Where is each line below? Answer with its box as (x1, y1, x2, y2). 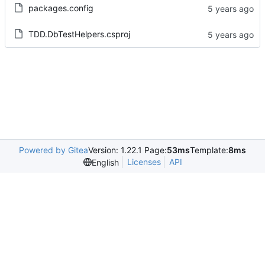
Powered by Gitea (19, 145, 88, 155)
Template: (190, 145, 228, 155)
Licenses (127, 157, 161, 167)
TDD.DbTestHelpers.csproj (28, 29, 130, 40)
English (91, 157, 119, 167)
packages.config (28, 3, 93, 14)
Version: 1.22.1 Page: (88, 145, 167, 155)
